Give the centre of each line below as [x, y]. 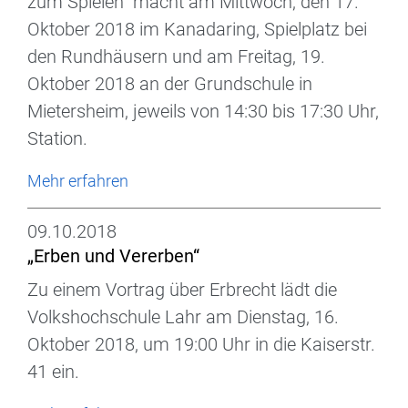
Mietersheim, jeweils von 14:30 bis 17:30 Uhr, [203, 112]
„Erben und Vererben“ [113, 256]
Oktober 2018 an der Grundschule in [170, 84]
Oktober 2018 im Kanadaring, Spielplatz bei [197, 30]
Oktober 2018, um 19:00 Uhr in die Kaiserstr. [201, 345]
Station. [57, 139]
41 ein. [53, 372]
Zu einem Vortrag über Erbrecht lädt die [182, 290]
